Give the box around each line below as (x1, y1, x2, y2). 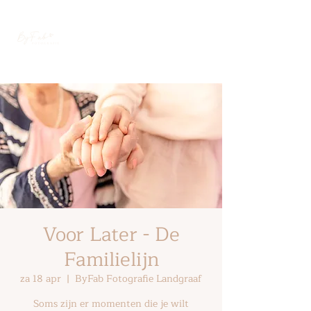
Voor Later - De (42, 219, 180, 251)
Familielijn (63, 244, 159, 276)
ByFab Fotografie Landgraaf (75, 271, 202, 287)
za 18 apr (20, 271, 61, 287)
